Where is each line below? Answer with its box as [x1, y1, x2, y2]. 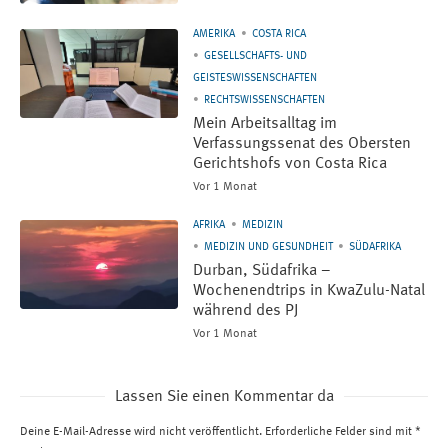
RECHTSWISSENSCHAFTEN [204, 94, 326, 106]
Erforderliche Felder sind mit [265, 425, 415, 438]
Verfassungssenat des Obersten [193, 135, 412, 152]
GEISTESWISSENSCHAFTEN [193, 72, 318, 84]
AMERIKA [193, 28, 236, 40]
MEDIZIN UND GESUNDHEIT [204, 241, 334, 253]
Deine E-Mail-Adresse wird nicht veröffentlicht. [20, 425, 262, 438]
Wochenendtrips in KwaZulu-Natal [193, 282, 426, 299]
